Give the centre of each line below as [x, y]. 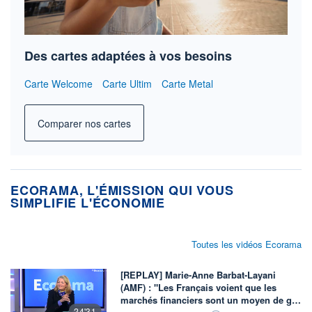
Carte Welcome [58, 84]
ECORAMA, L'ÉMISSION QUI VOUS [122, 190]
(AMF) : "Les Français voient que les [198, 288]
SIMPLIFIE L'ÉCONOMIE [88, 203]
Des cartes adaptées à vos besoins [128, 56]
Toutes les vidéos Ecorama [247, 244]
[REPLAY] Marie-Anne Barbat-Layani [198, 275]
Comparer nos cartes [84, 123]
